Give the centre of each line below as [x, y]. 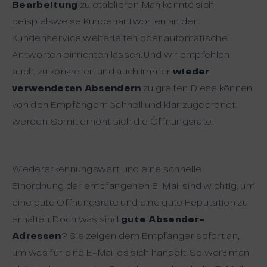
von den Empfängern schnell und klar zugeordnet [124, 105]
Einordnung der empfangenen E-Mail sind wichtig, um [134, 186]
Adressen [37, 236]
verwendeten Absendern [77, 89]
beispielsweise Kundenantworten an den [105, 22]
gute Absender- [163, 220]
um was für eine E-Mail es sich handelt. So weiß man [131, 253]
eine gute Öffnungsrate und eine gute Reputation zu [130, 203]
